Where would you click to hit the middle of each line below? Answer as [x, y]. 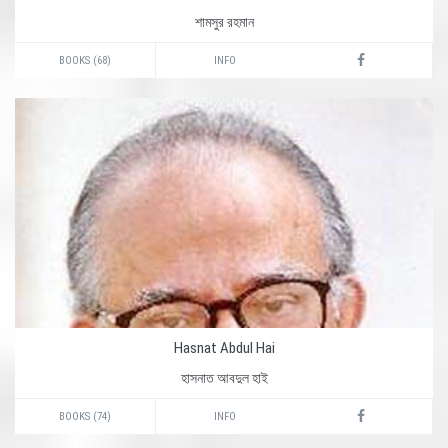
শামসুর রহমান [224, 22]
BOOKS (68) [85, 60]
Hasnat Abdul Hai [224, 348]
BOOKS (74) [85, 416]
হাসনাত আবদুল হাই [224, 378]
